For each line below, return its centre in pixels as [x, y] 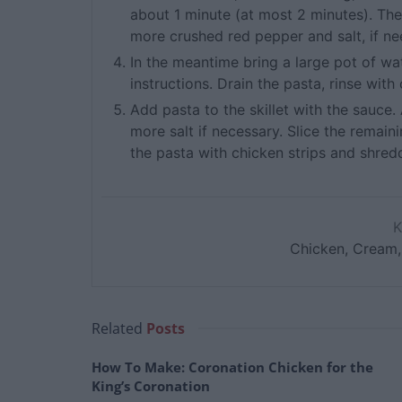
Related [117, 328]
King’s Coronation [151, 385]
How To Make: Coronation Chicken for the [232, 367]
